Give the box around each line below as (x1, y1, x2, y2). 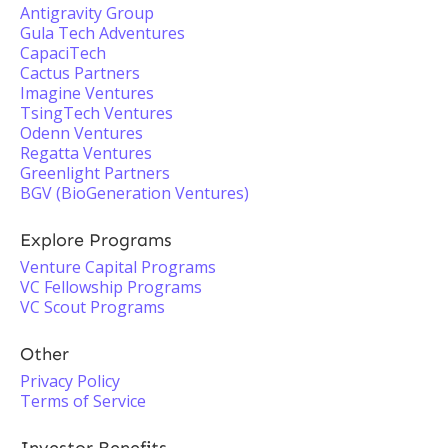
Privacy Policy (20, 370, 120, 392)
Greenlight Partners (20, 162, 170, 184)
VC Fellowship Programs (20, 276, 202, 298)
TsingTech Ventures (20, 102, 173, 124)
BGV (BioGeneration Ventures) (20, 182, 249, 204)
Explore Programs (20, 229, 172, 251)
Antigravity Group (20, 2, 154, 24)
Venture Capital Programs (20, 256, 216, 278)
